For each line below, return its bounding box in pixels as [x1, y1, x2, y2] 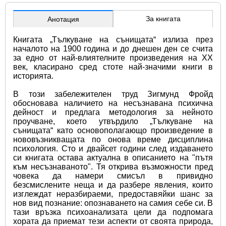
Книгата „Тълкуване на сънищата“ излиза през [13, 35, 213, 44]
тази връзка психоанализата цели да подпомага [13, 207, 213, 216]
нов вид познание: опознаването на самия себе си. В [13, 198, 213, 207]
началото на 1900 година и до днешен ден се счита [13, 44, 213, 53]
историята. [13, 71, 55, 80]
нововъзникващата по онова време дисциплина [13, 135, 213, 144]
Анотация [47, 15, 79, 23]
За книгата [145, 14, 181, 23]
